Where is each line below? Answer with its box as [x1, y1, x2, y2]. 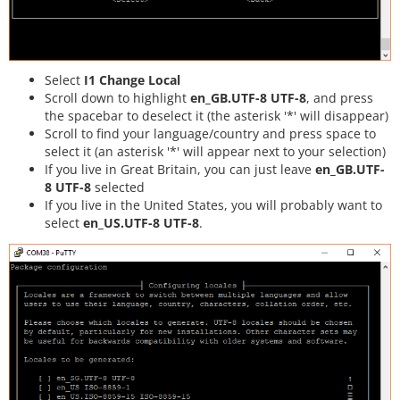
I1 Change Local [84, 71, 180, 89]
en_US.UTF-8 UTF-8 [83, 214, 199, 232]
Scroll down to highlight [45, 89, 190, 107]
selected [91, 179, 145, 196]
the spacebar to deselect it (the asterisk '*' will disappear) [45, 107, 388, 125]
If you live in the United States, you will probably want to [45, 196, 382, 214]
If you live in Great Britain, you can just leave [45, 161, 315, 179]
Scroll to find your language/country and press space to [45, 125, 376, 143]
